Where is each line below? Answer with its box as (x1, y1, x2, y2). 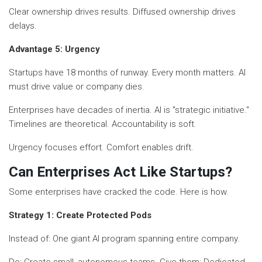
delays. (9, 20, 37, 31)
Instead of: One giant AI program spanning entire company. (9, 233, 240, 244)
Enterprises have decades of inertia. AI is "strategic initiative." (9, 104, 249, 115)
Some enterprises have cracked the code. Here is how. (9, 186, 229, 197)
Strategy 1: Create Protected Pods (9, 209, 151, 220)
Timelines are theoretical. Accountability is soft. (9, 118, 196, 129)
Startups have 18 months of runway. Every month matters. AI (9, 67, 246, 78)
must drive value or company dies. (9, 81, 144, 92)
